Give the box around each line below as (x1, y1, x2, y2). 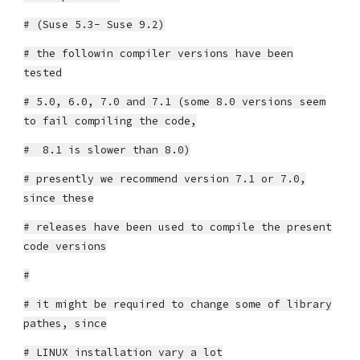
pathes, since (23, 317, 108, 330)
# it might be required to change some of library (23, 297, 333, 311)
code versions (23, 239, 108, 253)
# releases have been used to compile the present (23, 220, 333, 234)
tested (23, 66, 63, 80)
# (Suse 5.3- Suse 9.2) (23, 18, 166, 31)
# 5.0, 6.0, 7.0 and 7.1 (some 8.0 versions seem (23, 95, 326, 108)
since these (23, 191, 95, 205)
